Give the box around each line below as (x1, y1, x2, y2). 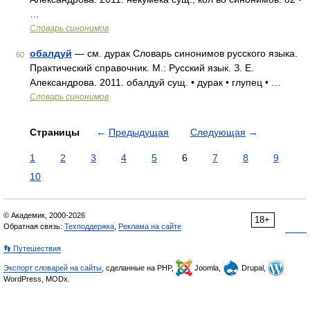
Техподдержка (64, 222, 114, 230)
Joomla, (192, 264, 223, 272)
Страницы (30, 127, 82, 138)
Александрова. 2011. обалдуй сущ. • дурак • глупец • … (30, 77, 281, 88)
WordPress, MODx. (3, 275, 70, 283)
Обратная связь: (3, 222, 64, 230)
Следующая (190, 127, 246, 138)
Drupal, (239, 264, 268, 272)
